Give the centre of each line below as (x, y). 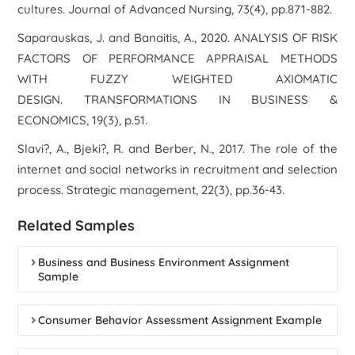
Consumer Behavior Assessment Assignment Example (180, 320)
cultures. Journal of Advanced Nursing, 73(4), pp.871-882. (175, 9)
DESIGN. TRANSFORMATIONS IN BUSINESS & (177, 99)
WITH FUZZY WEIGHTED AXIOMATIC (177, 79)
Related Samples (76, 225)
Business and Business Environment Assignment (164, 262)
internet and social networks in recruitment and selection (177, 169)
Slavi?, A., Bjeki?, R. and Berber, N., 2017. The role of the (177, 149)
